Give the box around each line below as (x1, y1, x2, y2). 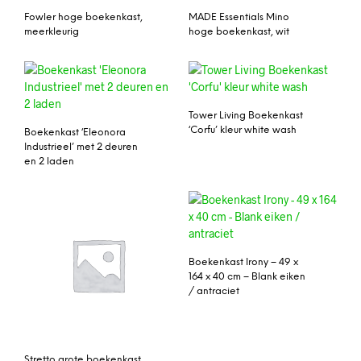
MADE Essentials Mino (189, 11, 289, 23)
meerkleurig (24, 26, 79, 37)
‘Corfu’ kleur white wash (189, 124, 297, 135)
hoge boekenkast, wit (189, 26, 289, 37)
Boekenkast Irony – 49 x (189, 256, 298, 268)
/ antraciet (189, 285, 239, 297)
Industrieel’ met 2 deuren (24, 141, 138, 152)
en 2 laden (24, 156, 74, 167)
